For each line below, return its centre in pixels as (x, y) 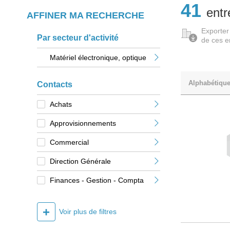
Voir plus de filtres (88, 212)
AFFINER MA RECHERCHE (85, 16)
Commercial (69, 142)
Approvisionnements (83, 123)
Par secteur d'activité (78, 38)
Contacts (55, 85)
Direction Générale (80, 161)
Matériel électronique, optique (98, 58)
